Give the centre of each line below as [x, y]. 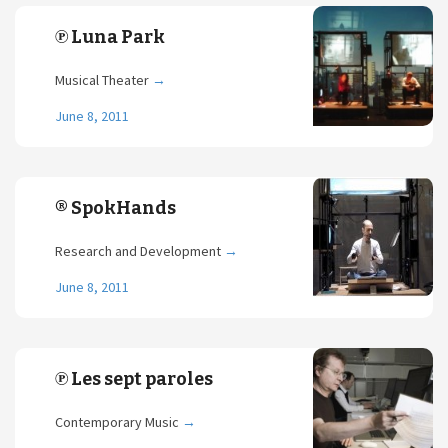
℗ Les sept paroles [134, 379]
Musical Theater [103, 80]
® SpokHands [115, 208]
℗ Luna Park [110, 37]
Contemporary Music [118, 422]
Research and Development [139, 251]
